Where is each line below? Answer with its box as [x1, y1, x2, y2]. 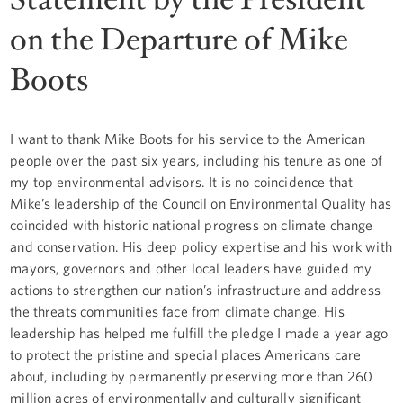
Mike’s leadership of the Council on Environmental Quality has [10, 194, 391, 211]
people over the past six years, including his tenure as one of [10, 151, 383, 168]
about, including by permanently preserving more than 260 [10, 367, 373, 384]
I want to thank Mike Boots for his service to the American [10, 130, 366, 147]
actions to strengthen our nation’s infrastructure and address [10, 281, 381, 298]
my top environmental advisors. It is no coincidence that [10, 173, 354, 190]
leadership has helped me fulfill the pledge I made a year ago [10, 324, 388, 341]
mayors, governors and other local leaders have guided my [10, 259, 372, 276]
